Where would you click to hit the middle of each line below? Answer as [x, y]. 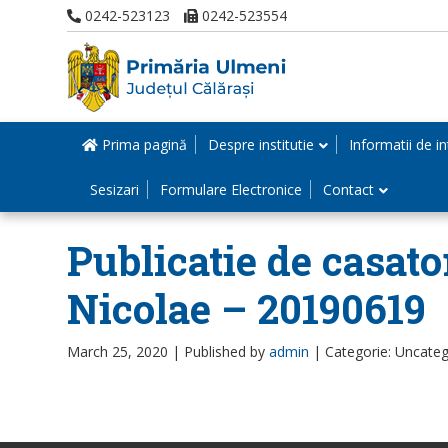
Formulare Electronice [231, 189]
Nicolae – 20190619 [246, 308]
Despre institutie [261, 144]
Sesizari [114, 189]
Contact [348, 189]
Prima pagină [142, 144]
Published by [226, 351]
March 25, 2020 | [125, 351]
